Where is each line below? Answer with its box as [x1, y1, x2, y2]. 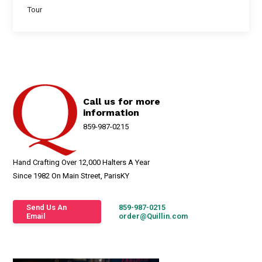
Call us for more [83, 96, 161, 107]
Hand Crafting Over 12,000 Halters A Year [13, 158, 150, 167]
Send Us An [26, 203, 67, 212]
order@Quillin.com [118, 212, 188, 220]
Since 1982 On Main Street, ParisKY [13, 171, 130, 180]
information [83, 107, 140, 118]
